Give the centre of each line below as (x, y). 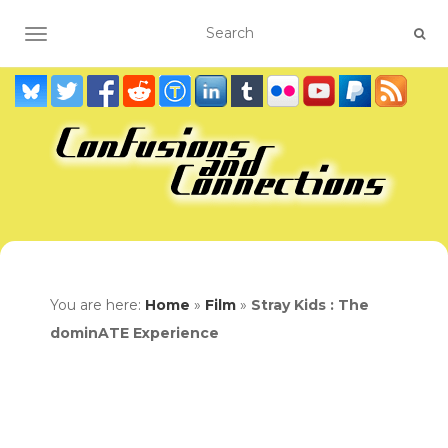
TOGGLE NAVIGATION (114, 36)
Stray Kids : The (310, 305)
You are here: (97, 305)
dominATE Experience (134, 333)
